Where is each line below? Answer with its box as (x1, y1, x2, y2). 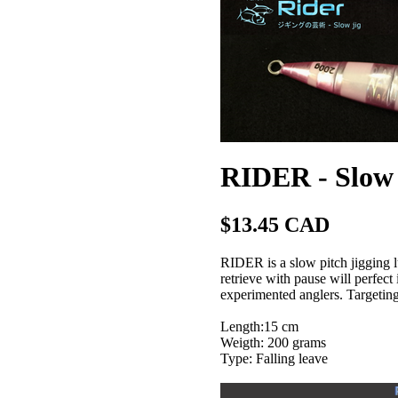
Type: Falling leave (220, 350, 328, 366)
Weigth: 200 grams (220, 334, 326, 350)
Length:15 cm (220, 318, 298, 334)
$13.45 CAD (220, 212, 330, 236)
